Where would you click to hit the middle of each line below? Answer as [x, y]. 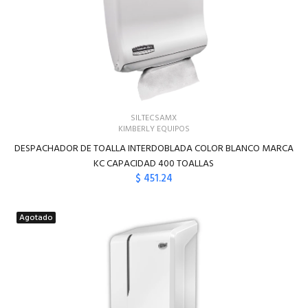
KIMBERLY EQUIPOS [154, 129]
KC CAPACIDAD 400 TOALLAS [154, 164]
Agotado [36, 218]
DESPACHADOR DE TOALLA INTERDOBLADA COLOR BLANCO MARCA [154, 149]
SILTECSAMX [154, 118]
